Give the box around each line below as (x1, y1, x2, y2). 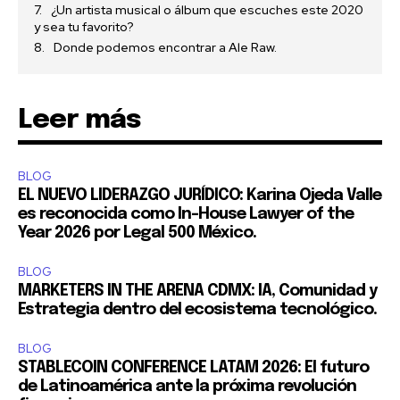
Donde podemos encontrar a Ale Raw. (54, 39, 277, 56)
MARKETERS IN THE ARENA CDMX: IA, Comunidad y (18, 283, 377, 300)
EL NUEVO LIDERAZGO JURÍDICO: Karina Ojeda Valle (18, 187, 381, 204)
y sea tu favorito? (34, 19, 134, 36)
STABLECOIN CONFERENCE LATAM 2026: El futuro (18, 360, 369, 377)
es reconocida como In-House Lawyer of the (18, 206, 354, 223)
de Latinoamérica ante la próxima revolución (18, 379, 356, 396)
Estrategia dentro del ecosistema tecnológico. (18, 302, 377, 319)
